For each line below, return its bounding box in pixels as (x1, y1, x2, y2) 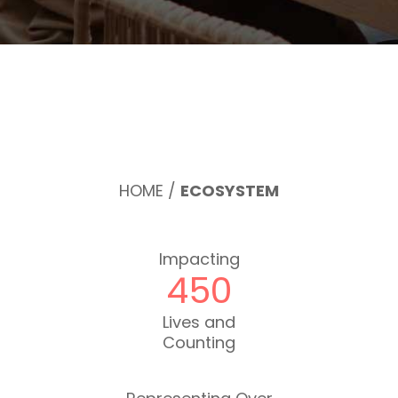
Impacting (158, 248, 240, 270)
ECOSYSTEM (180, 179, 279, 202)
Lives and (163, 311, 235, 333)
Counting (163, 331, 235, 354)
